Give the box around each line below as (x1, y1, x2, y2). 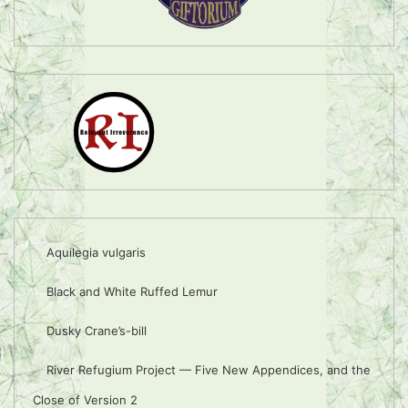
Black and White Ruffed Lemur (46, 283, 218, 299)
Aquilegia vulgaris (46, 244, 146, 260)
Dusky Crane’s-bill (46, 322, 147, 338)
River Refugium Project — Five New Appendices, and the (46, 362, 371, 377)
